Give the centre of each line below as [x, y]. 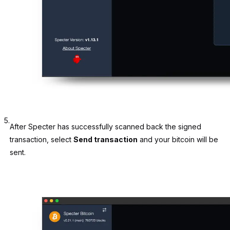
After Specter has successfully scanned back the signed [106, 127]
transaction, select [42, 140]
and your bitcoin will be [178, 140]
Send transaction [106, 140]
